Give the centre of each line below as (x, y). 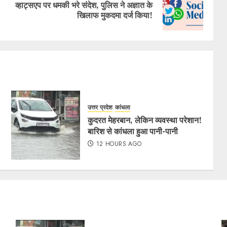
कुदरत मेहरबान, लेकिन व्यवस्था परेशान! (145, 120)
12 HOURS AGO (119, 144)
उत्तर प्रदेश (100, 108)
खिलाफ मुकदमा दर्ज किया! (115, 15)
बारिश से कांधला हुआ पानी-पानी (133, 131)
